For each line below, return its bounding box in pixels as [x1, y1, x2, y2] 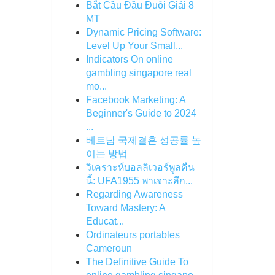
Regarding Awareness [85, 189, 183, 199]
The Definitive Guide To [85, 257, 188, 267]
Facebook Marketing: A [85, 95, 185, 105]
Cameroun [85, 243, 132, 254]
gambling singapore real [85, 68, 192, 78]
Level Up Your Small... [85, 41, 183, 51]
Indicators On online [85, 54, 173, 64]
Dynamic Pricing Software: [85, 27, 201, 37]
